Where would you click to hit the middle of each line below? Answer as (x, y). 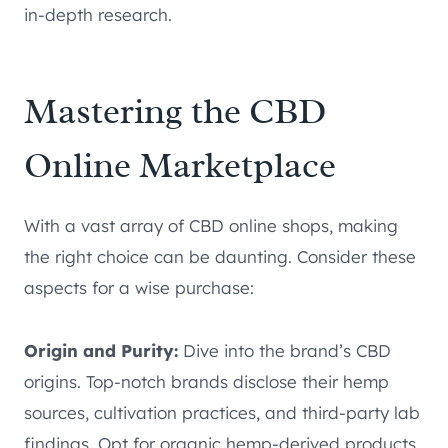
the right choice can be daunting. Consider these (220, 256)
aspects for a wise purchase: (139, 287)
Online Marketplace (180, 164)
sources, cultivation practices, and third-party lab (222, 412)
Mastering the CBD (175, 110)
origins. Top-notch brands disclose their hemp (206, 381)
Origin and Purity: (101, 350)
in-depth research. (98, 14)
